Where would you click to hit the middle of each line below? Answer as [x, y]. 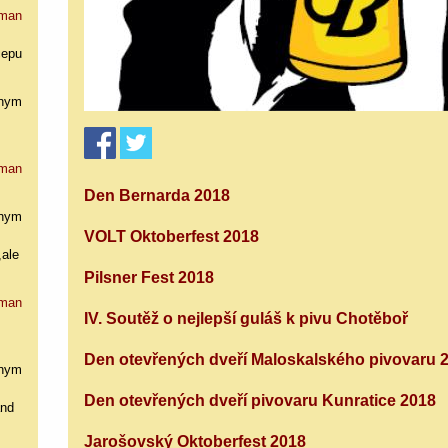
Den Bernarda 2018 [157, 195]
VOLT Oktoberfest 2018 [172, 236]
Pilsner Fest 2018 [149, 277]
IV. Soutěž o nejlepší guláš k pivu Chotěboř [246, 318]
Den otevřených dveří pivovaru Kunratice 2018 [260, 400]
